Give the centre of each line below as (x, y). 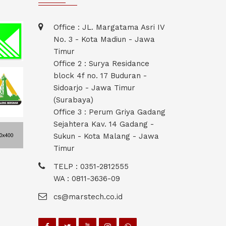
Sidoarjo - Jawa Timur (94, 88)
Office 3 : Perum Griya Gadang (109, 112)
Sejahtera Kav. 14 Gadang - (104, 124)
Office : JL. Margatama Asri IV (109, 27)
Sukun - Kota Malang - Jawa (106, 136)
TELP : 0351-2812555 (91, 167)
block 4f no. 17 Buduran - (100, 76)
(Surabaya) (73, 100)
